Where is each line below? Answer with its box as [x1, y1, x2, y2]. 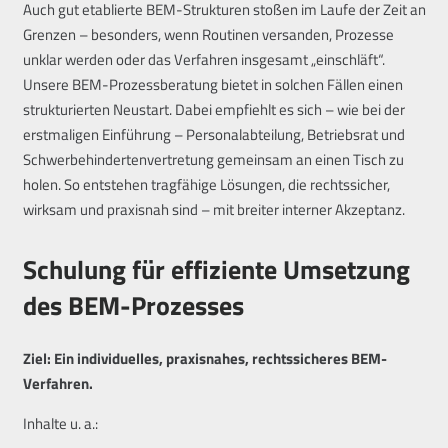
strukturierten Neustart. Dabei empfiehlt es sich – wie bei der [22, 97, 405, 121]
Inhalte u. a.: [22, 412, 98, 436]
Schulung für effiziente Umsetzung [22, 249, 410, 289]
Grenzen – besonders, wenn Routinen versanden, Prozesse [22, 22, 394, 46]
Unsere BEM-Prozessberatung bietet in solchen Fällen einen [22, 72, 403, 96]
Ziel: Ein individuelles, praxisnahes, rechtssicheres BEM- [22, 347, 387, 371]
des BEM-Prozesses [22, 285, 244, 325]
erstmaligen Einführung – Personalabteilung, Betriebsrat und [22, 122, 405, 146]
